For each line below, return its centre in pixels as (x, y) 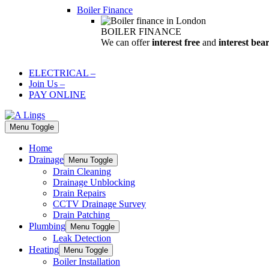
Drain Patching (81, 215)
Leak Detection (82, 238)
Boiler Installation (86, 261)
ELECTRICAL (59, 73)
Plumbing (47, 226)
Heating (44, 249)
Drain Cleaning (82, 171)
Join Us (43, 84)
